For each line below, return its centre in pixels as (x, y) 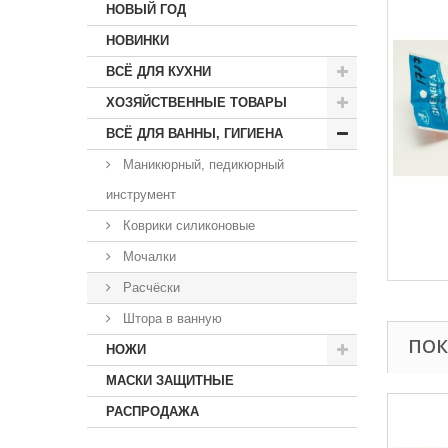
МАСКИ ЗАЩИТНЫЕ (170, 380)
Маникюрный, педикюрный (201, 164)
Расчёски (149, 287)
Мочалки (147, 256)
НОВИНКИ (137, 40)
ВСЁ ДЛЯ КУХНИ (158, 71)
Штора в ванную (170, 318)
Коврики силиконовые (187, 225)
